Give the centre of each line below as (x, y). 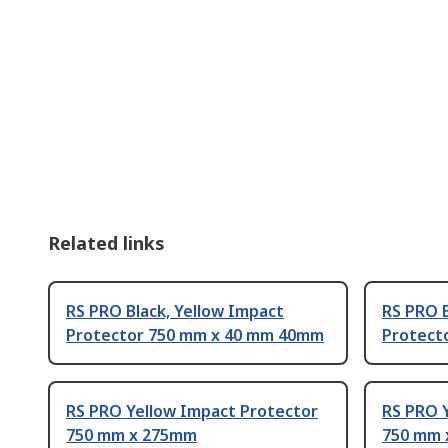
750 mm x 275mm (131, 434)
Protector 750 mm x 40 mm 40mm (195, 334)
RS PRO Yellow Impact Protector (192, 410)
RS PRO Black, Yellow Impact (175, 310)
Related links (106, 242)
